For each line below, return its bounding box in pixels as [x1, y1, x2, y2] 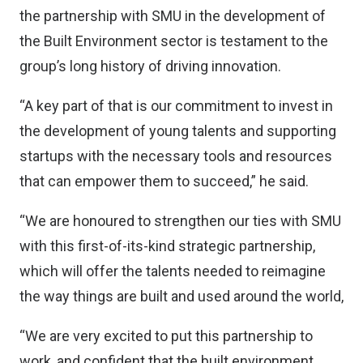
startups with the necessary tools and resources [19, 147, 332, 164]
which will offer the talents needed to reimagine [19, 263, 326, 280]
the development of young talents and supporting [19, 122, 336, 139]
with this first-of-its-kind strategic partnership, [19, 237, 315, 254]
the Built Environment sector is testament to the [19, 32, 328, 49]
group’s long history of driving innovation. [19, 58, 281, 75]
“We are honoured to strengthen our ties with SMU [19, 212, 341, 229]
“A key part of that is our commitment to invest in [19, 97, 333, 114]
